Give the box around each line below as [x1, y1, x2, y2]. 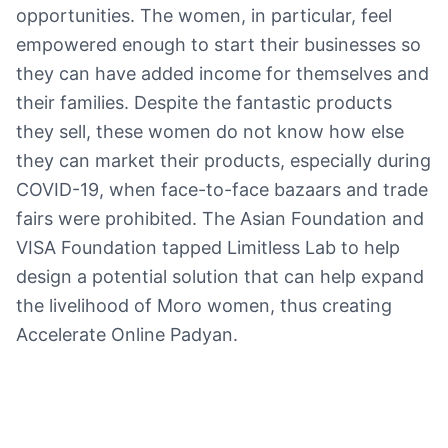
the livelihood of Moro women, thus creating [16, 295, 392, 316]
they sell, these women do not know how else [16, 121, 404, 142]
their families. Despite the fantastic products [16, 92, 392, 113]
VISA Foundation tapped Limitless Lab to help [16, 237, 400, 258]
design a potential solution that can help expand [16, 266, 424, 287]
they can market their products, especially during [16, 150, 431, 171]
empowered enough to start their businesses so [16, 34, 421, 55]
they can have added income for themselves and [16, 63, 429, 84]
